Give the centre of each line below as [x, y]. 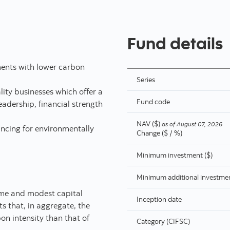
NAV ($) [148, 123]
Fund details [175, 43]
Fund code [153, 101]
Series [146, 79]
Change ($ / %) [159, 133]
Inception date [159, 199]
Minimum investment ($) [175, 155]
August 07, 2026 [199, 124]
